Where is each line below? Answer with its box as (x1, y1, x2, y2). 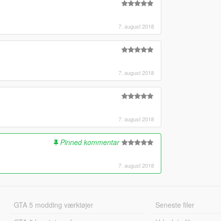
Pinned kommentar (60, 137, 119, 147)
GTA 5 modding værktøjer (13, 199, 93, 210)
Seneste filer (155, 199, 195, 210)
